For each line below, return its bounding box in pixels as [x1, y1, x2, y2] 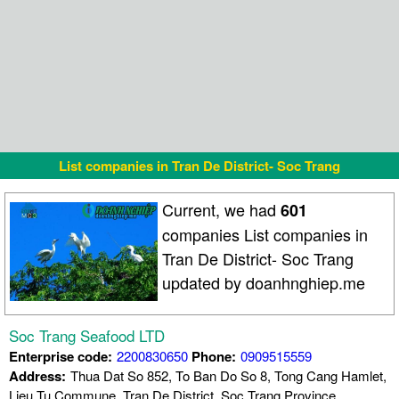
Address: [9, 365, 66, 386]
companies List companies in [162, 223, 369, 247]
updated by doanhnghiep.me [162, 271, 366, 295]
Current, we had [162, 198, 281, 222]
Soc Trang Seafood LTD [9, 323, 165, 346]
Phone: [188, 346, 236, 366]
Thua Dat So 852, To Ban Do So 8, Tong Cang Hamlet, [70, 365, 387, 385]
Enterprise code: [9, 346, 112, 366]
